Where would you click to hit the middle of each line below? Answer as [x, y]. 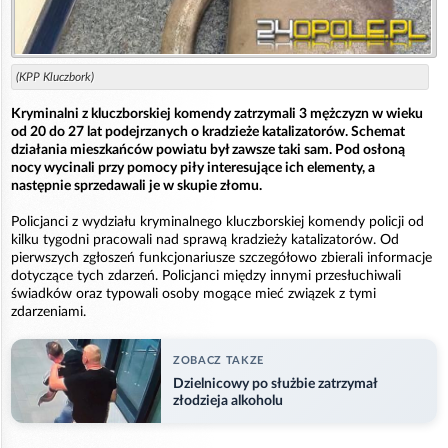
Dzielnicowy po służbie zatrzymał [275, 384]
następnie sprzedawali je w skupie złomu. [136, 185]
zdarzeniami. [48, 311]
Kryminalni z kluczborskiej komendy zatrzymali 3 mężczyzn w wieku [217, 113]
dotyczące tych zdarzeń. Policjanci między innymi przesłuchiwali [206, 275]
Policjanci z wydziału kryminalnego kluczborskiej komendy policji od [217, 221]
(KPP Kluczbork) [55, 76]
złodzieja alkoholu [228, 401]
